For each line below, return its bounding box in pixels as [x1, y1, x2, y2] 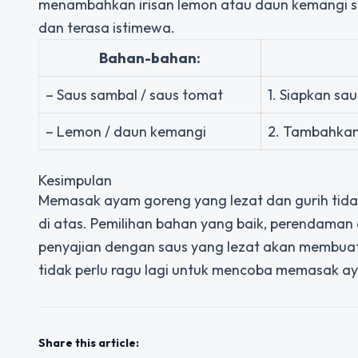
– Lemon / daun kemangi [46, 122, 206, 141]
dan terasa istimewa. [38, 18, 175, 37]
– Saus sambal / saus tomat [46, 86, 223, 104]
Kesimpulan [38, 171, 112, 189]
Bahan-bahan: [99, 49, 201, 67]
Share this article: [38, 336, 139, 350]
